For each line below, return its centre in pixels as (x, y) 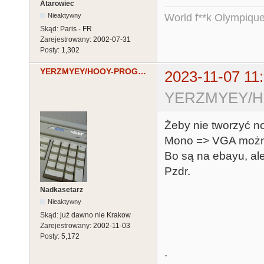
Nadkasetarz (62, 190)
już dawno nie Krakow (95, 215)
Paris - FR (76, 29)
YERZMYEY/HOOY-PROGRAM (142, 72)
